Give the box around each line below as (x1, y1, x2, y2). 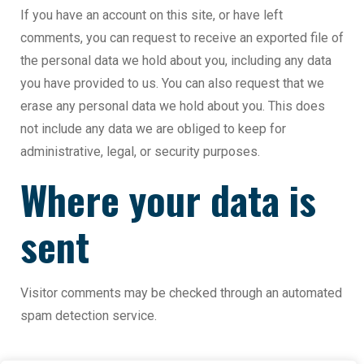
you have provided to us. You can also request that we (20, 76, 324, 92)
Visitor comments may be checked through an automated (20, 285, 342, 301)
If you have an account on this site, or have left (20, 7, 283, 24)
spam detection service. (20, 308, 157, 324)
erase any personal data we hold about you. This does (20, 98, 325, 115)
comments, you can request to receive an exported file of (20, 30, 344, 46)
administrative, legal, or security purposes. (20, 144, 260, 160)
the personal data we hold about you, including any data (20, 53, 331, 69)
